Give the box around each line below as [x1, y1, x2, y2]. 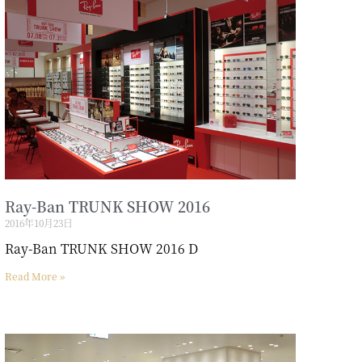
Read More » [4, 268, 65, 283]
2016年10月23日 [4, 215, 73, 229]
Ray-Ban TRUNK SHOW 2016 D [4, 238, 198, 258]
